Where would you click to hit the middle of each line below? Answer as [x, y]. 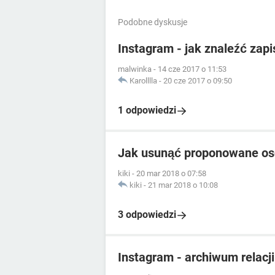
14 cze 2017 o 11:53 [192, 69]
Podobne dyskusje [153, 22]
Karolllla [143, 81]
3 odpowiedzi [147, 215]
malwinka [135, 69]
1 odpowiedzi [147, 110]
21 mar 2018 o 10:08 [183, 185]
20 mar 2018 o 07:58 [171, 174]
